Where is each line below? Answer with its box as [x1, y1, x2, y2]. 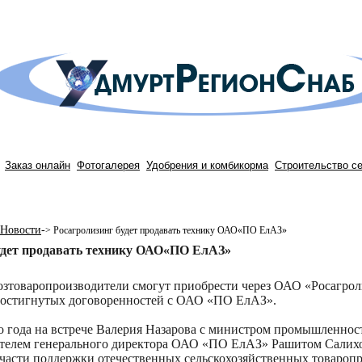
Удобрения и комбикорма [146, 159, 268, 171]
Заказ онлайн [5, 159, 70, 171]
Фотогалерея [77, 159, 140, 171]
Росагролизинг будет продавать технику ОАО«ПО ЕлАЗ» [51, 225, 287, 236]
